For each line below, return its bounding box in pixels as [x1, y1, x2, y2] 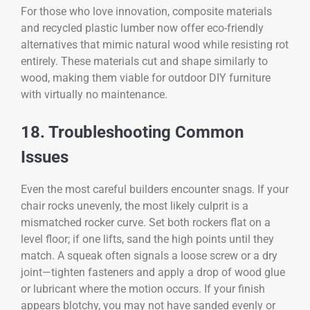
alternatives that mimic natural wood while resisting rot [21, 38, 289, 52]
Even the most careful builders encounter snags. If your [21, 182, 289, 196]
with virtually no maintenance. [21, 88, 167, 102]
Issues [21, 147, 69, 167]
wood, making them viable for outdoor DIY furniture [21, 71, 271, 85]
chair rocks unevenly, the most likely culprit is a [21, 199, 248, 212]
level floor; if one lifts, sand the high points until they [21, 232, 274, 246]
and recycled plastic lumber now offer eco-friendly [21, 21, 264, 35]
